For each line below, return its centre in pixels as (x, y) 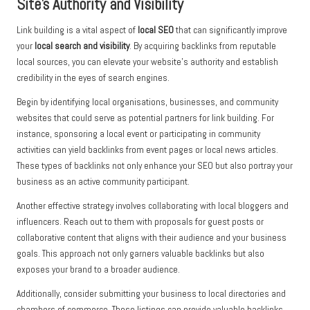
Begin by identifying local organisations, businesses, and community (147, 102)
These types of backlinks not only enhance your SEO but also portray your (155, 166)
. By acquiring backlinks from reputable (203, 46)
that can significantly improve (230, 30)
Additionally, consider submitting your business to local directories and (151, 294)
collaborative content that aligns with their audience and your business (152, 238)
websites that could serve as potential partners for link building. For (145, 118)
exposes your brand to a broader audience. (98, 270)
